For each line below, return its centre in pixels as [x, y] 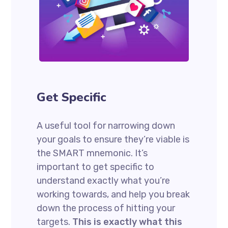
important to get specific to [96, 167]
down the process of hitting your [106, 208]
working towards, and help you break [113, 194]
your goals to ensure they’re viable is [113, 139]
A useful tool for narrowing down [106, 125]
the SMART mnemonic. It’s [92, 153]
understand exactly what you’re [104, 180]
